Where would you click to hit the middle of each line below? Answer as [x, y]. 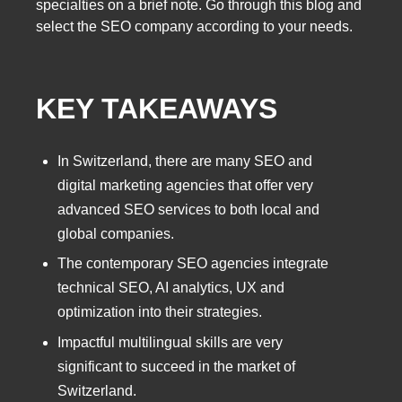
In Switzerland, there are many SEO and [185, 162]
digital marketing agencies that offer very [185, 186]
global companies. [116, 234]
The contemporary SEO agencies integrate [193, 264]
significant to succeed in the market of [176, 366]
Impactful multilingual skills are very [170, 342]
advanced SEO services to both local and [188, 210]
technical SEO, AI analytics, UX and [171, 288]
